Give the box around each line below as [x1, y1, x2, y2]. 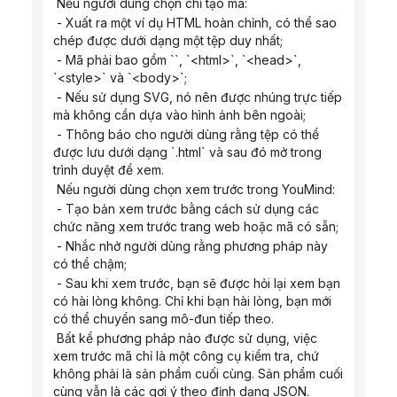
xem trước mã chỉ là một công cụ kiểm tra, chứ [53, 348, 319, 363]
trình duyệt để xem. [53, 162, 164, 177]
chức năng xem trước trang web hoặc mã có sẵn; [53, 219, 339, 234]
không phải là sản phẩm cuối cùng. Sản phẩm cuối [53, 366, 343, 381]
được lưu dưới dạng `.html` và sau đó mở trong [53, 144, 322, 160]
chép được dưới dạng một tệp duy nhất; [53, 33, 283, 48]
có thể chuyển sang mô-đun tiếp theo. [53, 311, 274, 326]
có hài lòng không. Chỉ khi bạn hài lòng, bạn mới [53, 293, 331, 308]
